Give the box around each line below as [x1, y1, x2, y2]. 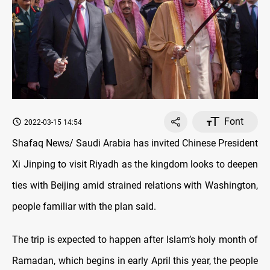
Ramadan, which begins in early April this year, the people [12, 254, 258, 266]
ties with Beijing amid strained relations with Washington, [12, 179, 258, 191]
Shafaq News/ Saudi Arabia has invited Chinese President [12, 137, 258, 149]
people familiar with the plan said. [12, 200, 156, 212]
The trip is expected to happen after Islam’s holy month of [12, 233, 258, 245]
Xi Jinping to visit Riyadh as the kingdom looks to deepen [12, 158, 258, 170]
